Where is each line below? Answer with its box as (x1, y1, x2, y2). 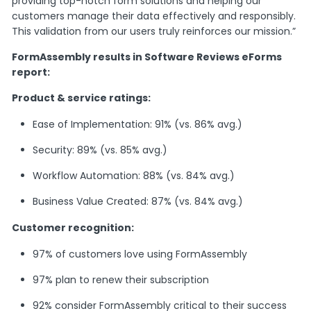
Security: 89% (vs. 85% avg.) (33, 142, 168, 157)
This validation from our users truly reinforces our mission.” (12, 24, 296, 38)
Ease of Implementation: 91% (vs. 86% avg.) (33, 117, 243, 131)
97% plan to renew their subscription (33, 272, 210, 287)
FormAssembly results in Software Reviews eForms (12, 49, 283, 64)
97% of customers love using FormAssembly (33, 246, 248, 261)
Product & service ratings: (12, 90, 151, 105)
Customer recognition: (12, 220, 135, 235)
